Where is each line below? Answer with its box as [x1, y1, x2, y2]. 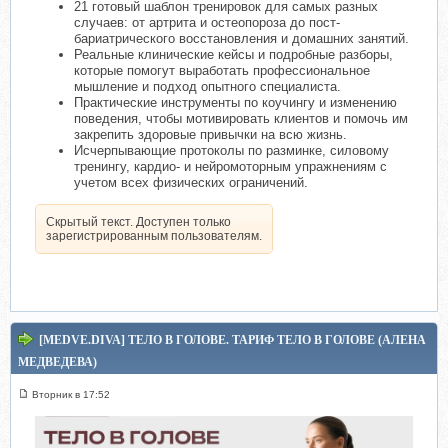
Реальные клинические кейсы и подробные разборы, [74, 47, 393, 63]
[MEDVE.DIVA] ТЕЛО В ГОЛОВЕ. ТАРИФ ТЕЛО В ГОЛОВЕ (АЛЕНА [39, 333, 426, 348]
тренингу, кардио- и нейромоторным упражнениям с [74, 159, 387, 175]
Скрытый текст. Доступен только [46, 215, 231, 230]
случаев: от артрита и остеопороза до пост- [74, 15, 340, 31]
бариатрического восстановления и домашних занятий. [74, 31, 409, 47]
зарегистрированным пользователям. [46, 229, 262, 244]
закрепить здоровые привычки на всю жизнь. [74, 127, 347, 143]
